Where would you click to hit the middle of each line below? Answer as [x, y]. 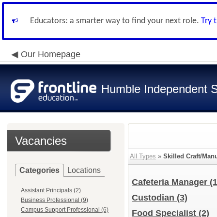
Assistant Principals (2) [51, 190]
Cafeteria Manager [171, 182]
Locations [84, 170]
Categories [39, 170]
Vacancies [41, 141]
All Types [143, 156]
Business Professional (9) [54, 200]
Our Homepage [51, 54]
